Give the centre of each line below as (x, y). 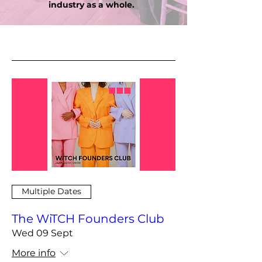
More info (34, 253)
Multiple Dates (51, 191)
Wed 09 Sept (42, 233)
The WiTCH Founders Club (88, 218)
